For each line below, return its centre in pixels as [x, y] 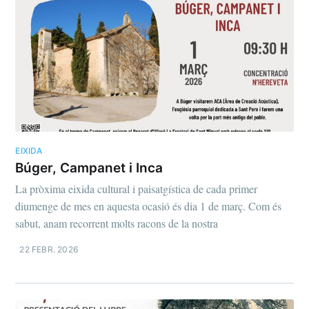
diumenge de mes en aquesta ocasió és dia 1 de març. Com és [149, 206]
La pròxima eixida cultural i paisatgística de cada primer [137, 189]
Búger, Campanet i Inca [89, 168]
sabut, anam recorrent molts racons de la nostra [117, 223]
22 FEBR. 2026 [49, 250]
